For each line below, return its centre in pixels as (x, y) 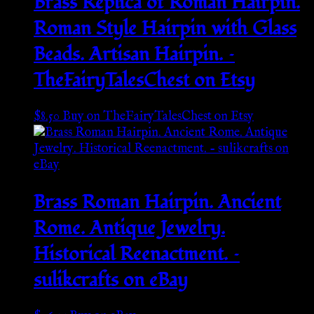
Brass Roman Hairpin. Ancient (157, 202)
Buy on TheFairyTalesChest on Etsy (158, 117)
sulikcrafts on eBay (111, 280)
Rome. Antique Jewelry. (129, 228)
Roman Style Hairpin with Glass (165, 28)
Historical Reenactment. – (137, 254)
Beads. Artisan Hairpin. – (134, 54)
